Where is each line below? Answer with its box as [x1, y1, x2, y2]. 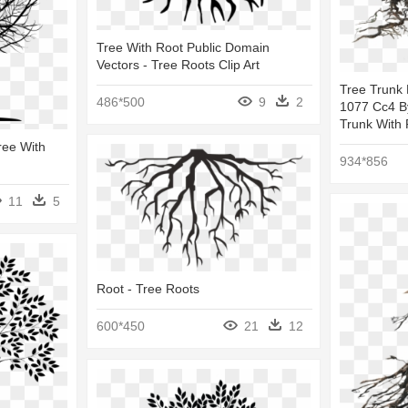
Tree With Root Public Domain [97, 40, 270, 56]
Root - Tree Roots [97, 281, 199, 297]
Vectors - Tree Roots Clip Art [97, 57, 260, 73]
